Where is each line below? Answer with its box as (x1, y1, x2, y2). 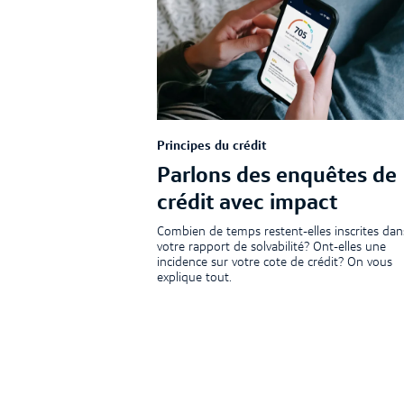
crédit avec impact (156, 193, 337, 216)
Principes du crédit (156, 140, 267, 153)
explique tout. (156, 271, 232, 284)
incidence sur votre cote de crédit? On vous (156, 255, 392, 269)
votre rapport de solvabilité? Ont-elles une (156, 240, 386, 253)
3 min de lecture (205, 361, 301, 375)
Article (156, 361, 195, 375)
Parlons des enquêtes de (156, 166, 397, 188)
